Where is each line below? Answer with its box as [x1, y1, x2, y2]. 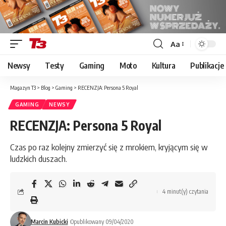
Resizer [170, 57, 195, 67]
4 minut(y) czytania [162, 188, 208, 196]
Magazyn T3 [10, 84, 36, 91]
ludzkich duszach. [10, 153, 67, 164]
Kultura [151, 61, 176, 71]
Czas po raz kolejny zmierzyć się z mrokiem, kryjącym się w [10, 141, 208, 153]
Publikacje [190, 61, 224, 71]
